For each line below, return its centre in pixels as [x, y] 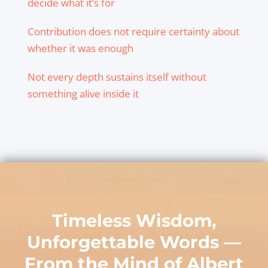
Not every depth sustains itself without [117, 77]
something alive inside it [83, 94]
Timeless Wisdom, [134, 221]
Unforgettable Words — [134, 242]
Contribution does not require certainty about [133, 32]
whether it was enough [80, 48]
